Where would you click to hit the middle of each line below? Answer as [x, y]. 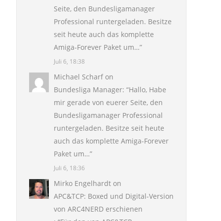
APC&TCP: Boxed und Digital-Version [114, 196]
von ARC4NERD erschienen [98, 209]
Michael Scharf [78, 77]
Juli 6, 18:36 [69, 168]
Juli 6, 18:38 [69, 61]
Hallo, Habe [147, 90]
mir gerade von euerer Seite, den [108, 102]
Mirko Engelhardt [82, 183]
